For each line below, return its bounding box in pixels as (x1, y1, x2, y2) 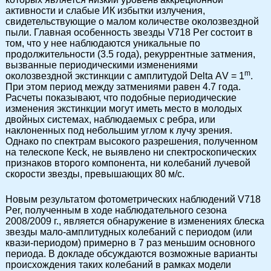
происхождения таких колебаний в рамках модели (5, 260, 231, 270)
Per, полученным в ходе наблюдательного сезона (5, 205, 227, 215)
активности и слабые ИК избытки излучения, (5, 5, 205, 16)
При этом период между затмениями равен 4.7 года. (5, 82, 241, 92)
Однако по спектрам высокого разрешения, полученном (5, 136, 258, 146)
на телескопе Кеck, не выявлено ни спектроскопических (5, 147, 256, 157)
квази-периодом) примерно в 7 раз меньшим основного (5, 238, 255, 248)
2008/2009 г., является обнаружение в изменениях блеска (5, 216, 264, 226)
